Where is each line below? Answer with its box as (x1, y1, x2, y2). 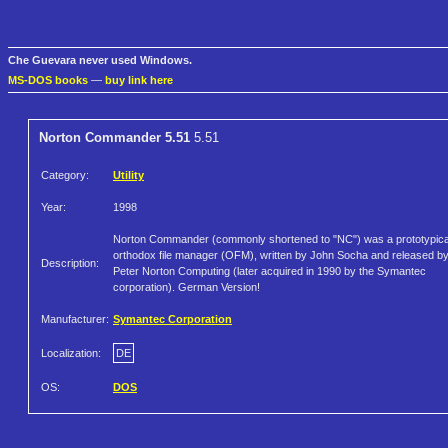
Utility (113, 169, 144, 182)
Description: (41, 257, 99, 270)
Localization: (41, 347, 101, 360)
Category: (41, 169, 89, 182)
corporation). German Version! (113, 281, 260, 294)
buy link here (105, 74, 173, 87)
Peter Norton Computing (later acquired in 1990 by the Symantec (113, 265, 426, 278)
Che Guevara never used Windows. (8, 54, 192, 67)
